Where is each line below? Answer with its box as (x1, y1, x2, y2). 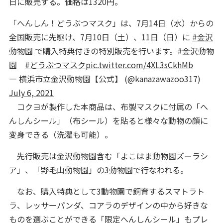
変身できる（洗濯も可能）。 (8, 128, 112, 140)
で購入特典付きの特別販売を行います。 (32, 45, 177, 57)
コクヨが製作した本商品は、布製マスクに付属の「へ (8, 101, 208, 112)
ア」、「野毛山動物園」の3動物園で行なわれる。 (8, 164, 188, 176)
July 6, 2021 (8, 87, 54, 99)
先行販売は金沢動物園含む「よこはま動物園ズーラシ (8, 150, 208, 162)
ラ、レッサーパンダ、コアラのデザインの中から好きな (8, 199, 208, 211)
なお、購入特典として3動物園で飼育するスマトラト (8, 185, 205, 197)
